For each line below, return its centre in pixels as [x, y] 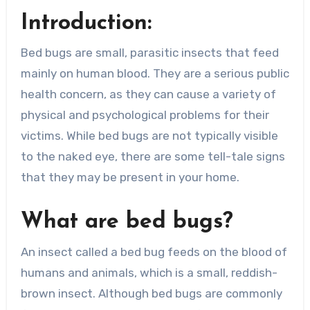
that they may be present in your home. [130, 177]
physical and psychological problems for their [145, 115]
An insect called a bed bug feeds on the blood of [154, 252]
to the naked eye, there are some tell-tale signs [153, 157]
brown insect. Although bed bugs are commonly [151, 293]
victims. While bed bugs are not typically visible [149, 136]
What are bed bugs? [127, 222]
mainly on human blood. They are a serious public [155, 74]
